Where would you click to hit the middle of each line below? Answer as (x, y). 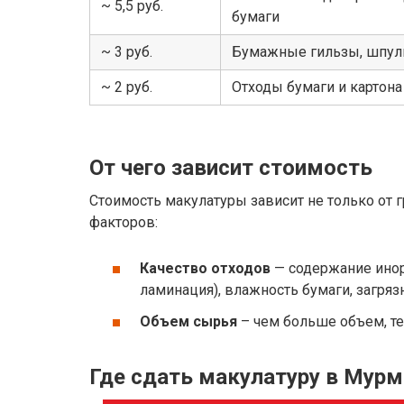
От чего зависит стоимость (231, 167)
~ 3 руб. (127, 51)
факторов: (124, 222)
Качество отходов (205, 269)
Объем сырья (188, 322)
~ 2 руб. (127, 87)
